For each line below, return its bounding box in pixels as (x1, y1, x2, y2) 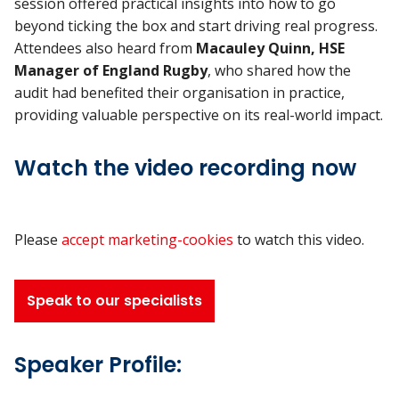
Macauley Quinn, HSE (196, 38, 345, 58)
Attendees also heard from (14, 38, 196, 58)
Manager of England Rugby (14, 61, 208, 80)
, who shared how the (208, 61, 351, 80)
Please (14, 230, 61, 249)
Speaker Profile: (14, 350, 182, 379)
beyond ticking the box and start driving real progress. (14, 16, 378, 36)
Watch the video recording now (14, 153, 356, 183)
